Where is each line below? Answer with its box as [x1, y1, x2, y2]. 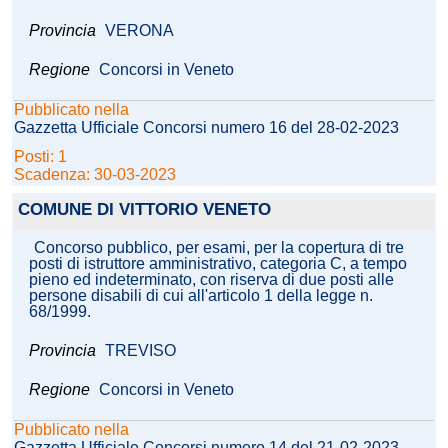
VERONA [105, 22, 174, 40]
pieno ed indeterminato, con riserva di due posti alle [29, 271, 394, 289]
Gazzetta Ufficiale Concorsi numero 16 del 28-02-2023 [14, 119, 399, 137]
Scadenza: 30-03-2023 [14, 166, 176, 184]
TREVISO [105, 342, 176, 360]
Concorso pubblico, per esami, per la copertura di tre [34, 239, 404, 257]
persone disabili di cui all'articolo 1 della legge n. [29, 287, 373, 305]
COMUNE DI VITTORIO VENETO [18, 200, 271, 220]
